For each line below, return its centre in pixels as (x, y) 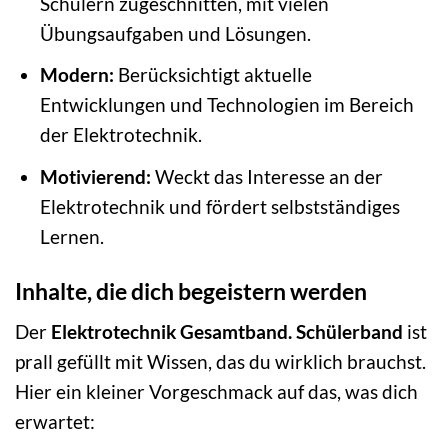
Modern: (76, 75)
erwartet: (55, 422)
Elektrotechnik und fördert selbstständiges (219, 206)
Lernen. (71, 236)
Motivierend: (95, 176)
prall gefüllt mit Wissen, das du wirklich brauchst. (220, 362)
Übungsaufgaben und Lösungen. (175, 33)
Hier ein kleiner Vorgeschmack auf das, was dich (216, 392)
